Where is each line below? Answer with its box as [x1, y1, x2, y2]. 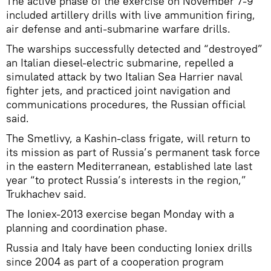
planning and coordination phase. [6, 220, 168, 235]
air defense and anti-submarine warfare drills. [6, 21, 230, 36]
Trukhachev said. [6, 186, 87, 201]
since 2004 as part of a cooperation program [6, 254, 224, 269]
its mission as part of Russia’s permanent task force [6, 145, 260, 159]
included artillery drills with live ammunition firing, [6, 7, 255, 22]
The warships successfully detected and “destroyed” [6, 41, 263, 56]
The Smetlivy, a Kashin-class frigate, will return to [6, 131, 250, 145]
